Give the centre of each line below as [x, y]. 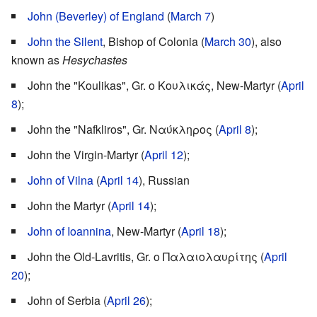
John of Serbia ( [67, 300]
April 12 [164, 154]
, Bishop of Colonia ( [154, 41]
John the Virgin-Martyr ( [86, 154]
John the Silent [65, 41]
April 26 [126, 300]
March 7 [191, 16]
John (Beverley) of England [96, 16]
